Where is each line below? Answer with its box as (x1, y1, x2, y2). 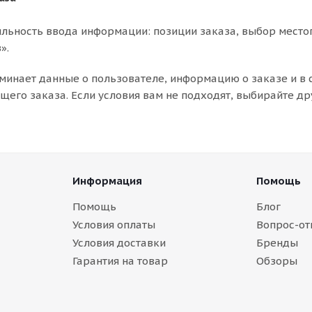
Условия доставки (72, 236, 166, 249)
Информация (72, 174, 142, 187)
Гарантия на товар (72, 254, 168, 267)
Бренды (256, 236, 298, 249)
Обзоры (256, 254, 297, 267)
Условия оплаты (72, 218, 155, 231)
